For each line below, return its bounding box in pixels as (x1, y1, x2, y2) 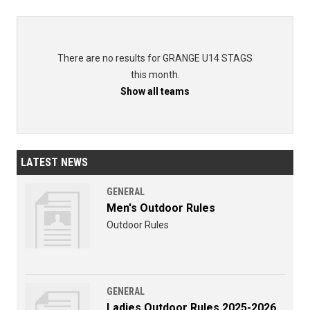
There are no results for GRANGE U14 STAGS (57, 53, 253, 64)
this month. (130, 69, 180, 81)
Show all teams (120, 86, 190, 98)
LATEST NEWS (21, 156, 88, 170)
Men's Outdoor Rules (107, 201, 215, 215)
